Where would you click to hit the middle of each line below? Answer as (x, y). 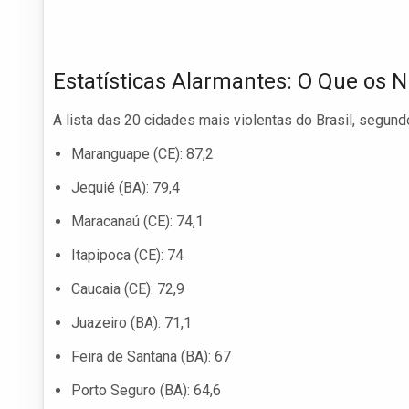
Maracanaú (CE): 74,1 (137, 222)
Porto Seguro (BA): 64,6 (146, 391)
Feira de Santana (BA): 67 (151, 357)
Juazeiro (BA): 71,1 (131, 323)
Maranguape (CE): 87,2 (142, 154)
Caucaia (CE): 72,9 (128, 289)
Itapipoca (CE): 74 (127, 256)
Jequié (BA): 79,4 (126, 188)
